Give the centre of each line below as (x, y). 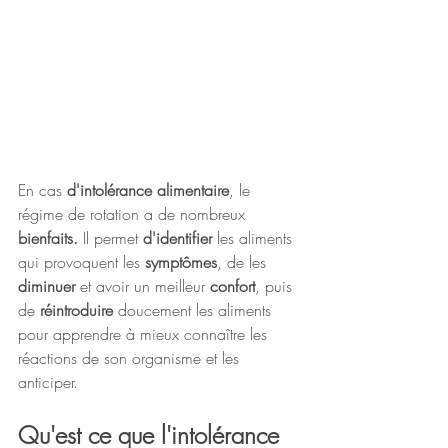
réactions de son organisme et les (131, 358)
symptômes (181, 262)
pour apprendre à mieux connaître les (145, 334)
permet (118, 238)
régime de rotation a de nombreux (134, 214)
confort (232, 286)
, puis (276, 286)
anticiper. (48, 382)
